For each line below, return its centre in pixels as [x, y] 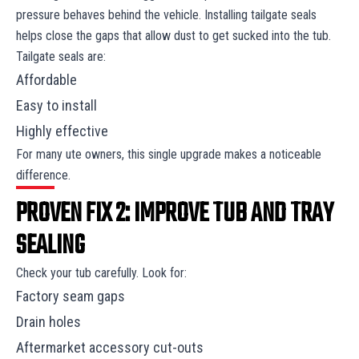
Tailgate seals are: [63, 57]
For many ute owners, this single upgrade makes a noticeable [169, 155]
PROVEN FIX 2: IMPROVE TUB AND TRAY [175, 215]
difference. [45, 175]
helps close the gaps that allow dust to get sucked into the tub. [175, 36]
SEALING [50, 247]
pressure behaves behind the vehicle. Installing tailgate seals [166, 15]
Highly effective [64, 131]
